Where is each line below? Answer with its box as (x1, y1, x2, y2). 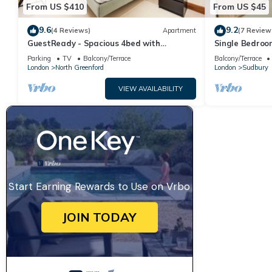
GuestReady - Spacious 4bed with (27, 38, 160, 48)
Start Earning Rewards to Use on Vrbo (8, 179, 191, 193)
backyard (27, 49, 64, 59)
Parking (27, 53, 51, 63)
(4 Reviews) (51, 26, 90, 35)
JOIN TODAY (62, 209, 137, 225)
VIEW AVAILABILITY (118, 84, 183, 93)
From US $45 (212, 1, 266, 13)
